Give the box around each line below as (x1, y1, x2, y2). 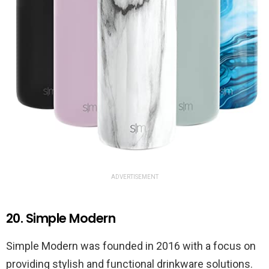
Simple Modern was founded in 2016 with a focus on (6, 240, 256, 252)
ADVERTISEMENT (110, 174, 159, 180)
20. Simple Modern (6, 210, 116, 227)
